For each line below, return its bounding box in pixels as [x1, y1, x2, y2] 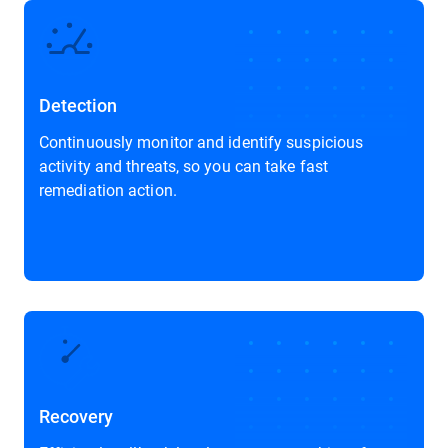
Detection [39, 93, 117, 117]
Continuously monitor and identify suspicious [39, 131, 364, 152]
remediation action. [39, 179, 177, 200]
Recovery [39, 404, 113, 428]
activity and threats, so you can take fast [39, 155, 329, 176]
